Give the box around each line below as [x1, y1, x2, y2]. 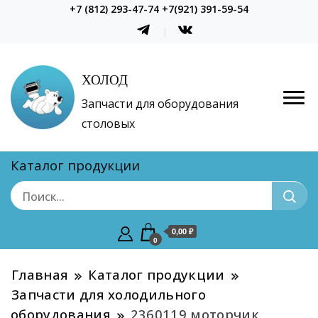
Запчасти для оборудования [82, 96, 238, 112]
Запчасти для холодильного [11, 285, 206, 304]
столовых [82, 116, 135, 132]
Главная [11, 265, 69, 284]
